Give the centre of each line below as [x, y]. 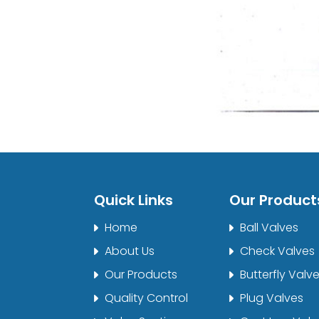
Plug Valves [272, 298]
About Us [130, 251]
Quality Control [146, 298]
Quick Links [134, 200]
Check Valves [277, 251]
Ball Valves [269, 227]
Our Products [141, 274]
